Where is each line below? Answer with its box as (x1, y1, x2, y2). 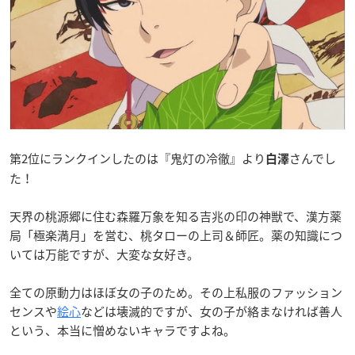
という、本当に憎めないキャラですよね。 (10, 322, 235, 340)
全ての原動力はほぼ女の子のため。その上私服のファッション (10, 284, 342, 302)
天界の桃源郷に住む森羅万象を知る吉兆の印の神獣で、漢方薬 (10, 208, 342, 226)
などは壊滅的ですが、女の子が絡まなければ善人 (81, 303, 342, 321)
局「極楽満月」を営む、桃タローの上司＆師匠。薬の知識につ (10, 227, 342, 245)
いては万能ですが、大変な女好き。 (10, 246, 199, 264)
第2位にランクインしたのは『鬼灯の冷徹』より (10, 150, 265, 168)
